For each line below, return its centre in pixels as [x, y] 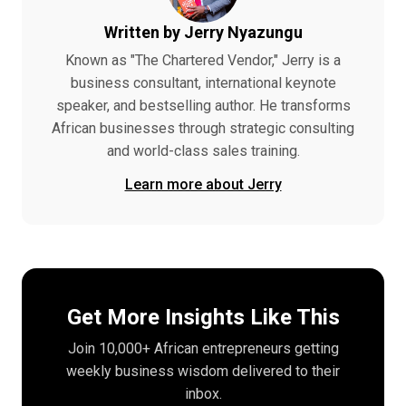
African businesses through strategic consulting [203, 128]
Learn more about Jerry [203, 184]
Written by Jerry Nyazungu [203, 32]
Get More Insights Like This [203, 317]
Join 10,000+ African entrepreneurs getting [203, 348]
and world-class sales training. [203, 150]
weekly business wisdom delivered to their [203, 371]
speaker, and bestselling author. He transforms [203, 105]
